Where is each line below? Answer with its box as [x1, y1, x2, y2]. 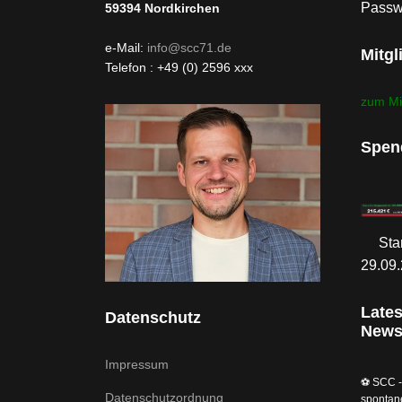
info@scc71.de [147, 39, 232, 55]
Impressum [105, 356, 169, 371]
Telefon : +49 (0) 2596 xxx [105, 59, 253, 74]
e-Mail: [105, 39, 147, 55]
